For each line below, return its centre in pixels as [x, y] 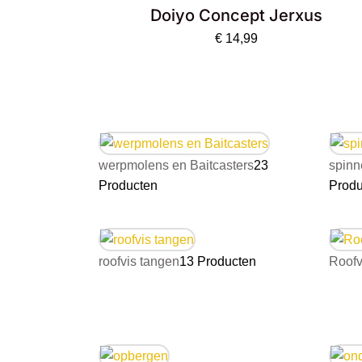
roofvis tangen [139, 262]
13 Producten [218, 262]
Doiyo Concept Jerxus [236, 16]
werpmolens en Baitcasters [176, 166]
